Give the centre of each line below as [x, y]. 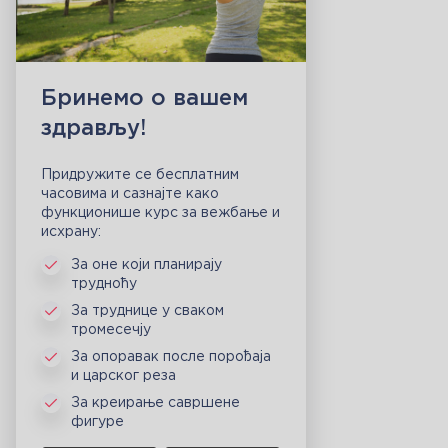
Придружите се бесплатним [140, 175]
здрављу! [93, 129]
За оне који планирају [146, 265]
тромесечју [111, 330]
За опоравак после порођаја [171, 357]
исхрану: [71, 232]
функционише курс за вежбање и [160, 213]
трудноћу [104, 284]
